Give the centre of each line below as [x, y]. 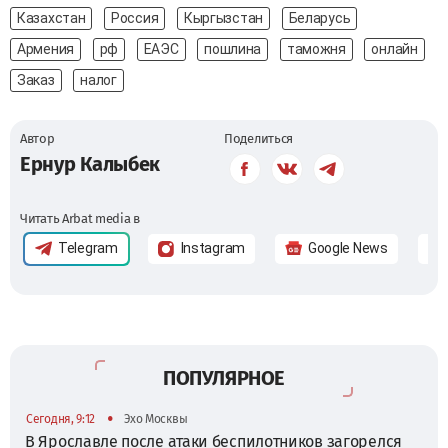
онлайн [394, 48]
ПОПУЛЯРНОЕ [224, 377]
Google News [347, 248]
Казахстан [51, 17]
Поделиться [258, 138]
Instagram [212, 248]
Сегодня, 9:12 [61, 418]
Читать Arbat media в [80, 218]
